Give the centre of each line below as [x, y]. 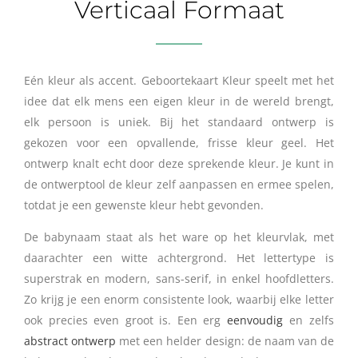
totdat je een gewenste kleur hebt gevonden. [144, 205]
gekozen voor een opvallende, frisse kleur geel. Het [179, 142]
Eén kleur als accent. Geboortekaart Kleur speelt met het [179, 80]
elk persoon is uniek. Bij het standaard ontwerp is [179, 121]
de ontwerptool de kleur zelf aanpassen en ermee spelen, [179, 184]
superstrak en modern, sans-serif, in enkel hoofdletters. [179, 278]
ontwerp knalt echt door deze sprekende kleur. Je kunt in [179, 163]
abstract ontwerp [70, 340]
